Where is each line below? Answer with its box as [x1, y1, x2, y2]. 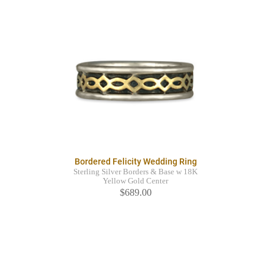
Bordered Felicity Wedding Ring [74, 157, 197, 167]
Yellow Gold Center [103, 177, 168, 186]
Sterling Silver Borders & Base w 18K [73, 168, 198, 177]
